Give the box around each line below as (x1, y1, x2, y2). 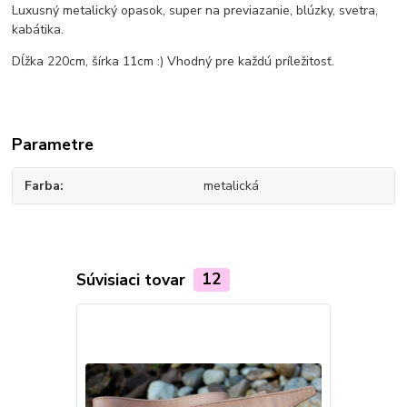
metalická (203, 176, 259, 194)
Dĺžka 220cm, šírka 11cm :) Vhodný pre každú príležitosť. (12, 53, 335, 71)
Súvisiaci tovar (75, 268, 190, 291)
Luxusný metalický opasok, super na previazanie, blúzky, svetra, (12, 2, 379, 20)
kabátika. (12, 21, 65, 39)
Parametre (12, 134, 94, 156)
